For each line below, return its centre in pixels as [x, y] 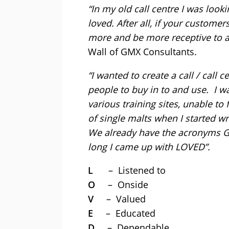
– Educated [129, 213]
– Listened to [136, 170]
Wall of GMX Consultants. [142, 52]
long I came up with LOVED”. [149, 147]
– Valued [125, 199]
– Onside [127, 185]
